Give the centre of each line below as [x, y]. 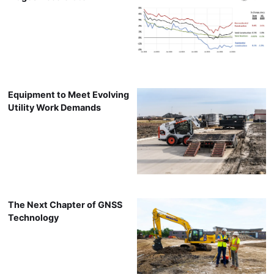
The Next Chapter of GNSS [65, 205]
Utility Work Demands [54, 107]
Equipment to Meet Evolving [68, 94]
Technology [33, 218]
